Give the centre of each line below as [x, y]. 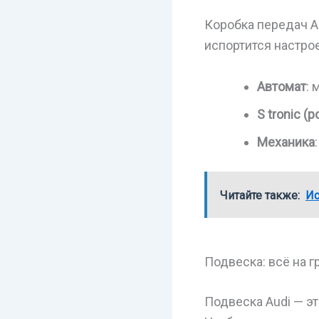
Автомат [282, 86]
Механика [286, 142]
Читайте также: [260, 195]
